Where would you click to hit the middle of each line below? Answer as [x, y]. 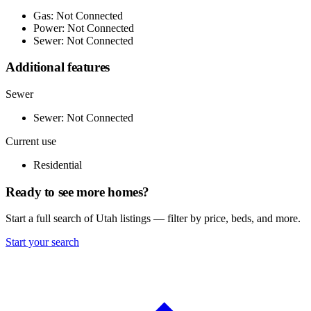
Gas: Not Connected [78, 15]
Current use [31, 142]
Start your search [42, 242]
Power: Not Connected [84, 28]
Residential [58, 165]
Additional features [58, 67]
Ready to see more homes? [78, 192]
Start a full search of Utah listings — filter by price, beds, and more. [153, 219]
